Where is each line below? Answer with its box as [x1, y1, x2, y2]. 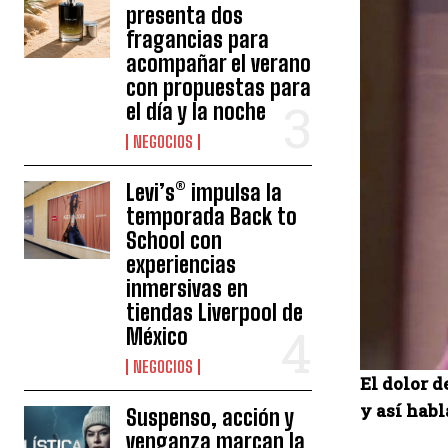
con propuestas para [126, 74, 312, 101]
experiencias [126, 251, 237, 278]
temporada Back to [126, 203, 298, 230]
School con [126, 227, 223, 254]
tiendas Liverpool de [126, 299, 304, 326]
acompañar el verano [126, 50, 312, 77]
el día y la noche [126, 98, 267, 125]
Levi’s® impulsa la [126, 179, 283, 206]
